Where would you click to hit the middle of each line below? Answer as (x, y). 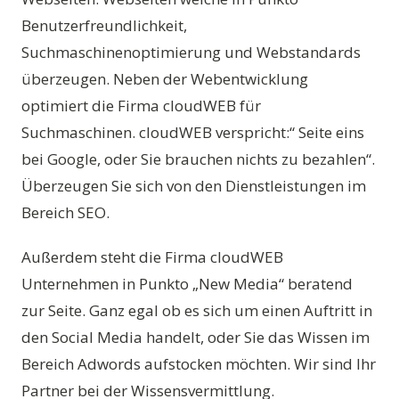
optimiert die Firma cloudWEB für (141, 106)
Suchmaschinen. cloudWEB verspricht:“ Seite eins (193, 132)
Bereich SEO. (65, 212)
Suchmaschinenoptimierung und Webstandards (191, 52)
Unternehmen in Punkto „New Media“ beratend (187, 284)
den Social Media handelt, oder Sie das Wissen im (195, 338)
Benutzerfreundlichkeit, (104, 25)
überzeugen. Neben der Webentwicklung (165, 79)
